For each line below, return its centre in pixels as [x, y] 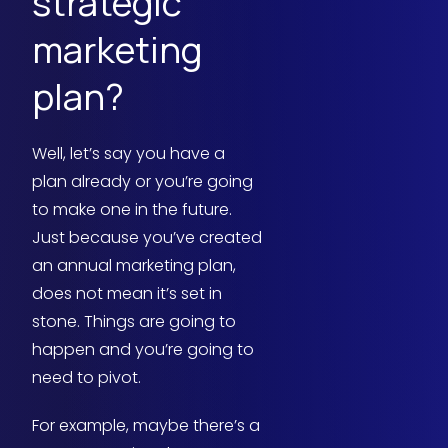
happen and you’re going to [143, 350]
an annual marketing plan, [134, 266]
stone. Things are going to [134, 322]
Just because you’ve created [147, 238]
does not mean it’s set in [127, 294]
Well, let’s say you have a [128, 154]
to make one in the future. [132, 210]
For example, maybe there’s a [146, 426]
